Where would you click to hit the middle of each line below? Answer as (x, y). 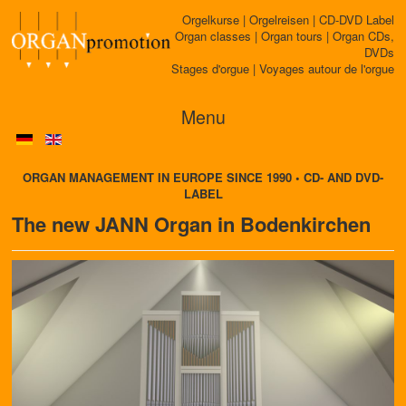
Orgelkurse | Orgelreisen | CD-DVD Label (288, 19)
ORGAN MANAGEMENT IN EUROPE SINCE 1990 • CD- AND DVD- (203, 177)
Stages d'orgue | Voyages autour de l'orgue (283, 68)
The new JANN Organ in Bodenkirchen (191, 224)
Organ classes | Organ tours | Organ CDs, (285, 36)
